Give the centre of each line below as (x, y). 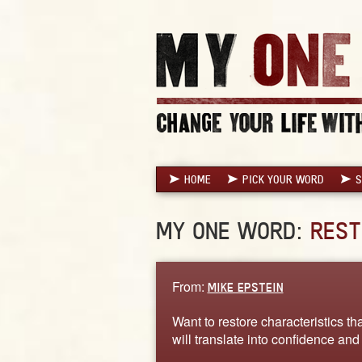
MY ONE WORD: (233, 230)
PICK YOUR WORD (283, 179)
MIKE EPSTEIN (245, 287)
